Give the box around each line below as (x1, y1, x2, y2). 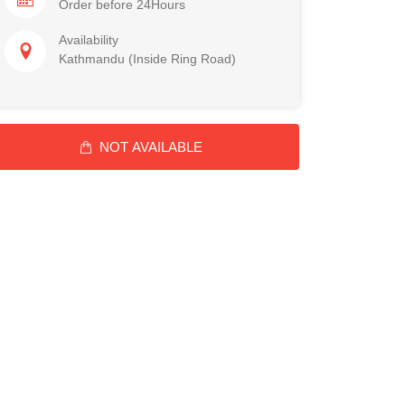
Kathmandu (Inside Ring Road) (58, 51, 236, 66)
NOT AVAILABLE (99, 138, 202, 155)
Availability (58, 32, 118, 47)
